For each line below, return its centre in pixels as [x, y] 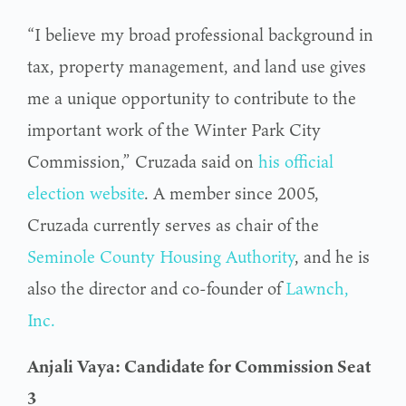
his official [296, 161]
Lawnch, [317, 288]
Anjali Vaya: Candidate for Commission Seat [199, 366]
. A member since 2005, [232, 193]
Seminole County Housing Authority [161, 256]
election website [86, 193]
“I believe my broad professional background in [200, 34]
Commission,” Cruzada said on [143, 161]
